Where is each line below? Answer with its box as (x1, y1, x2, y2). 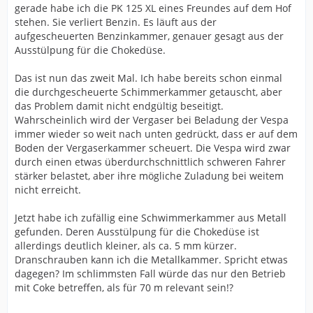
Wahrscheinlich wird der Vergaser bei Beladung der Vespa (15, 113, 289, 127)
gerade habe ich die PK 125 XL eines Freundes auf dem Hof (15, 1, 291, 15)
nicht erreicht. (15, 183, 81, 197)
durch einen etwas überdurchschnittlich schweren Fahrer (15, 155, 286, 169)
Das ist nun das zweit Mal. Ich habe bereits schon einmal (15, 71, 282, 85)
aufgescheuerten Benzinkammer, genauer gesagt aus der (15, 29, 284, 43)
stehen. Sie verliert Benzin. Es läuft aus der (15, 15, 217, 29)
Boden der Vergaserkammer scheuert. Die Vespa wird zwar (15, 141, 291, 155)
